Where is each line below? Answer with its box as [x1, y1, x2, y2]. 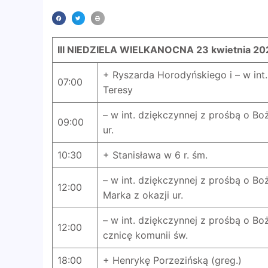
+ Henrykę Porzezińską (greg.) [103, 254, 242, 266]
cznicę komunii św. [103, 229, 188, 241]
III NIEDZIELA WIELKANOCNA [57, 43, 194, 56]
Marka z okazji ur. [103, 188, 183, 201]
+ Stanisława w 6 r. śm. [103, 148, 208, 161]
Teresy [103, 83, 133, 96]
